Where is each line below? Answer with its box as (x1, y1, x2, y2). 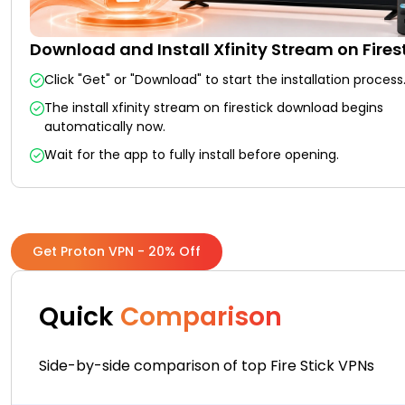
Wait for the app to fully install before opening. (44, 145, 339, 164)
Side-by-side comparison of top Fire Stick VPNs (39, 354, 374, 376)
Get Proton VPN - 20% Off (33, 241, 201, 260)
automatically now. (44, 117, 165, 136)
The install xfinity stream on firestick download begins (44, 98, 383, 117)
